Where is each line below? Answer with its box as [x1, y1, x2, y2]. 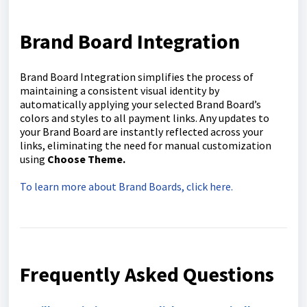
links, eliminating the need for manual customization [20, 138, 271, 152]
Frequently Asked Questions [20, 260, 274, 287]
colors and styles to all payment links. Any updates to [20, 110, 269, 125]
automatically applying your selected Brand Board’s [20, 97, 261, 111]
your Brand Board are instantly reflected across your [20, 124, 263, 138]
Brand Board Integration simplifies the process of [20, 69, 254, 84]
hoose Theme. [54, 151, 127, 166]
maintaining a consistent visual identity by [20, 83, 219, 97]
